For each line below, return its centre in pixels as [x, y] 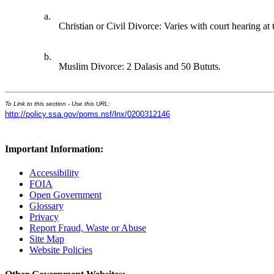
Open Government [65, 195]
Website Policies [61, 250]
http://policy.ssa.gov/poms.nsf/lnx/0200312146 [87, 114]
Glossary [46, 206]
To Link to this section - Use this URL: [57, 103]
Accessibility [54, 173]
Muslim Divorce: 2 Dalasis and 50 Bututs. [140, 66]
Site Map [47, 239]
